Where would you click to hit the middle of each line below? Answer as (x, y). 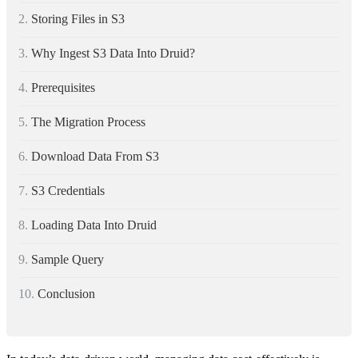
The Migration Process (88, 121)
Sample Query (68, 259)
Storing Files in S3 (78, 18)
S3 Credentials (68, 190)
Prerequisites (63, 87)
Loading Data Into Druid (94, 225)
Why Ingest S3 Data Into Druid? (113, 53)
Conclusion (66, 293)
